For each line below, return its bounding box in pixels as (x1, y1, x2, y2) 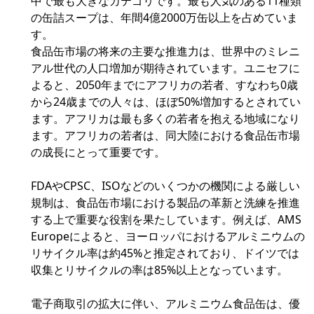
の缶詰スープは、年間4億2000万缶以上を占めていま (31, 10, 298, 26)
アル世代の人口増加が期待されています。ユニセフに (31, 60, 300, 76)
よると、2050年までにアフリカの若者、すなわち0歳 (31, 77, 298, 93)
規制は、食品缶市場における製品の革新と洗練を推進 (31, 195, 300, 211)
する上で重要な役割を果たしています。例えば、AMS (31, 212, 301, 228)
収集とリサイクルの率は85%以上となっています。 (31, 262, 288, 278)
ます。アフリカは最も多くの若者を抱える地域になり (31, 111, 300, 127)
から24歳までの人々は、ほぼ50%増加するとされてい (31, 94, 301, 110)
